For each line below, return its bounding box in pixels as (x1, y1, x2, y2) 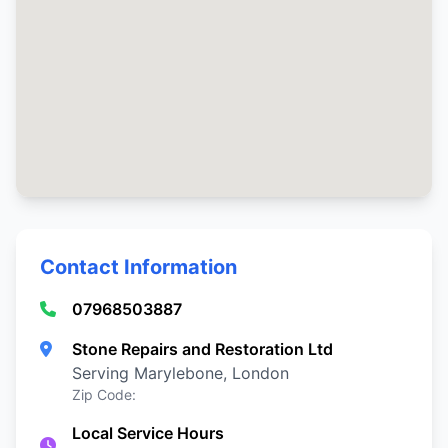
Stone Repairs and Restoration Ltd (72, 339, 333, 359)
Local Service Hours (72, 423, 224, 443)
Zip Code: (72, 386, 136, 403)
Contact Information (40, 255, 237, 279)
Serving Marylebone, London (72, 363, 289, 383)
